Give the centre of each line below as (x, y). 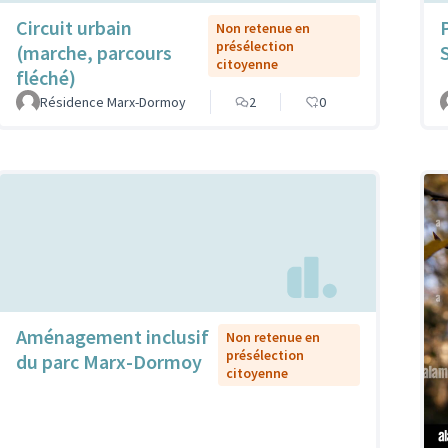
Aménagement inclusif (112, 337)
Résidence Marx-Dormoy (113, 101)
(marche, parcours (94, 52)
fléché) (46, 77)
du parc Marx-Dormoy (109, 362)
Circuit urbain (74, 27)
